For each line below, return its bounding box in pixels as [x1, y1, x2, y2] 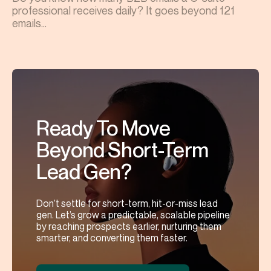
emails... [12, 16, 47, 30]
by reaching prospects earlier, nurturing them [36, 220, 221, 233]
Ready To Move [36, 116, 171, 141]
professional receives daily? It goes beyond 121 [12, 4, 235, 18]
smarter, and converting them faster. [36, 232, 188, 244]
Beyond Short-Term [36, 137, 209, 163]
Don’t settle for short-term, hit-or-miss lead [36, 197, 218, 210]
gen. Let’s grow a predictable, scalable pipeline [36, 209, 230, 221]
